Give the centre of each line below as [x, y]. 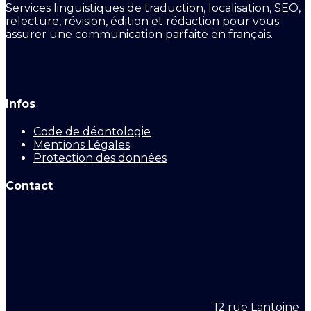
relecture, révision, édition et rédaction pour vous [142, 22]
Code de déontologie [92, 131]
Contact [29, 186]
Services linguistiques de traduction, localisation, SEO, [153, 8]
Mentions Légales [82, 144]
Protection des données [100, 158]
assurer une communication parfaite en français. [139, 35]
